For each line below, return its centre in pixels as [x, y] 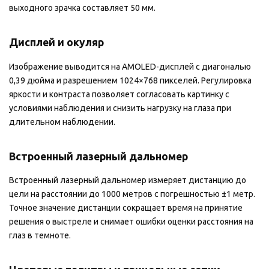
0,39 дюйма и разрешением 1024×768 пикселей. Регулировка [130, 80]
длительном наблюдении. [62, 122]
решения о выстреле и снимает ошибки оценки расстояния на [131, 222]
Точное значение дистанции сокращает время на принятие [126, 208]
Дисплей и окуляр [56, 43]
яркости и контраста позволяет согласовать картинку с [119, 94]
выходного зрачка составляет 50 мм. [82, 8]
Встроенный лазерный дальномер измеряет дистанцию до [128, 180]
